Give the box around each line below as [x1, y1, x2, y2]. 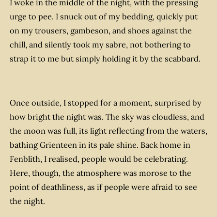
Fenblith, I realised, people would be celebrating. [10, 154, 188, 164]
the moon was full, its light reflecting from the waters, [10, 126, 207, 136]
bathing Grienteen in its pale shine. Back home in [10, 140, 190, 150]
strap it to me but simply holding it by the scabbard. [10, 54, 201, 64]
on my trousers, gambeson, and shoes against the [10, 26, 192, 36]
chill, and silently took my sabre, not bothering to [10, 40, 191, 50]
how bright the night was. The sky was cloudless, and [10, 112, 204, 122]
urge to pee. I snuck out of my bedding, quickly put [10, 12, 198, 22]
